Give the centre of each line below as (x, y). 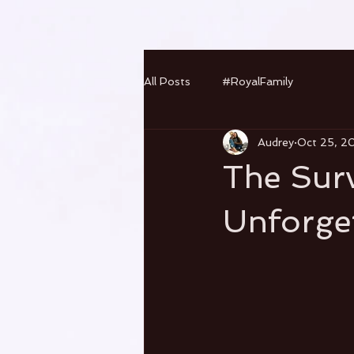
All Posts (167, 81)
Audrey (276, 142)
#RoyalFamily (258, 81)
